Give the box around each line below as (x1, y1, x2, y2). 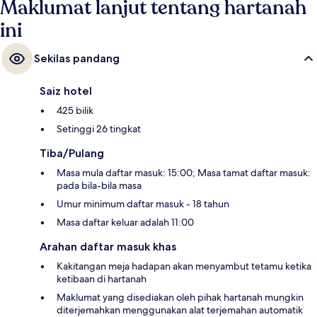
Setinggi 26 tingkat (57, 122, 141, 135)
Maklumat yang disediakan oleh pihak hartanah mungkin (57, 290, 304, 304)
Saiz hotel (40, 83, 92, 98)
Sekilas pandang (34, 51, 120, 65)
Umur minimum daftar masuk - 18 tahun (57, 197, 229, 210)
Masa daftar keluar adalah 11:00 (57, 215, 194, 229)
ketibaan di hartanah (57, 272, 146, 285)
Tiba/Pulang (40, 146, 104, 160)
